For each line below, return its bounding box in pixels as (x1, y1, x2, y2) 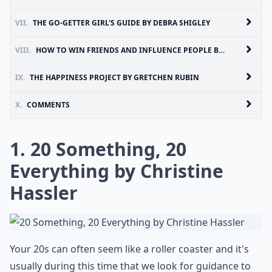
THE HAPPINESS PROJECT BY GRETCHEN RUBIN (30, 72, 199, 83)
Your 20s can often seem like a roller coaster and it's (10, 242, 249, 256)
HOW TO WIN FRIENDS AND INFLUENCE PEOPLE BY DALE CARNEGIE (36, 45, 219, 55)
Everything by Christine (10, 158, 223, 183)
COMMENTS (27, 100, 70, 110)
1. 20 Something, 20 (10, 137, 186, 161)
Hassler (10, 180, 78, 205)
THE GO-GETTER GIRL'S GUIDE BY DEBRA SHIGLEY (33, 18, 210, 28)
